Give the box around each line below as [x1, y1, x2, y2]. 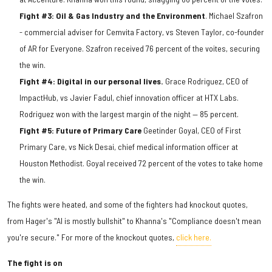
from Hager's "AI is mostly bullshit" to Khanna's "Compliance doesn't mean [7, 216, 261, 226]
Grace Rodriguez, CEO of [163, 76, 248, 87]
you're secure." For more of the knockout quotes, [7, 232, 176, 243]
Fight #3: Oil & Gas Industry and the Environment [19, 10, 205, 21]
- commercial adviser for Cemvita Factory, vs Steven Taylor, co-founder [19, 27, 264, 38]
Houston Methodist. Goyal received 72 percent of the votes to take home [19, 158, 263, 169]
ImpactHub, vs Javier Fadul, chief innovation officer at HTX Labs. [19, 92, 239, 103]
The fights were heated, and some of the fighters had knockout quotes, [7, 199, 248, 210]
